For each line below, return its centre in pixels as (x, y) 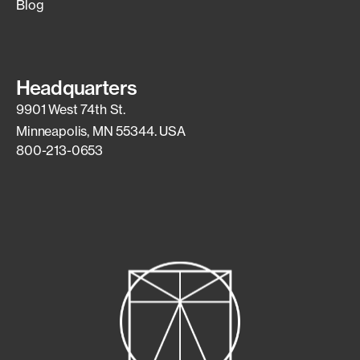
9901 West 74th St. (71, 110)
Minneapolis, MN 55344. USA (101, 131)
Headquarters (76, 88)
